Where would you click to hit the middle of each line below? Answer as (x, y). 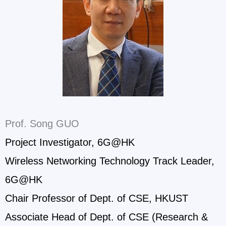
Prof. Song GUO (42, 123)
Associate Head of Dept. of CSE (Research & (106, 217)
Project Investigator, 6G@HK (70, 142)
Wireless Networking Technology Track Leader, (110, 161)
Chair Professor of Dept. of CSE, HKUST (97, 198)
